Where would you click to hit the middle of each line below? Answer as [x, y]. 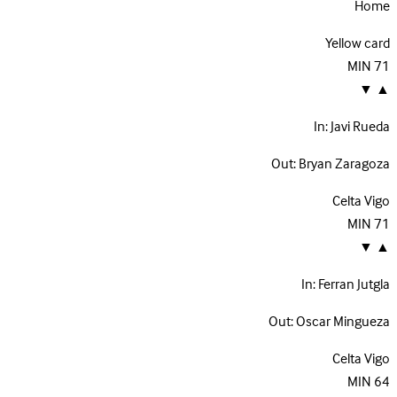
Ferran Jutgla [354, 285]
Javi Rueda [360, 127]
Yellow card [358, 44]
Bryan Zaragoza [344, 164]
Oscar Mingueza [343, 322]
